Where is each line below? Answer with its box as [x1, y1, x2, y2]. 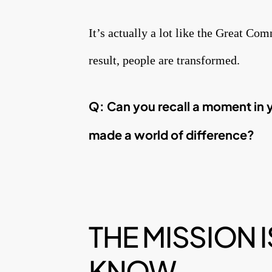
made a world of [89, 126, 186, 142]
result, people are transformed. [89, 53, 240, 67]
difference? [186, 126, 254, 142]
